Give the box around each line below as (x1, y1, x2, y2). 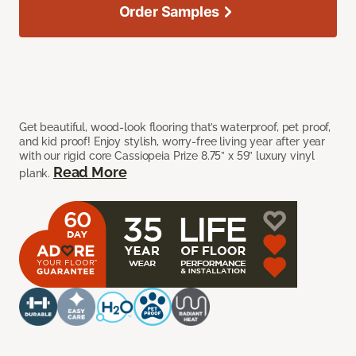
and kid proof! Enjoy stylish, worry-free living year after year (19, 135, 326, 149)
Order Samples (118, 3, 220, 21)
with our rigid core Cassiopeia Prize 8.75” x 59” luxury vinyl (19, 149, 315, 163)
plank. (19, 167, 54, 180)
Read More (53, 164, 127, 181)
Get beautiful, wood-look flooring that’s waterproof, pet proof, (19, 121, 331, 134)
